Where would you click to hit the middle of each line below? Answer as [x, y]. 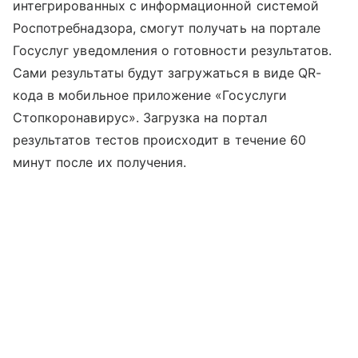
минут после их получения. [100, 163]
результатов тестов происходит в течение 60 [160, 140]
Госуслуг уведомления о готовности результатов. [173, 51]
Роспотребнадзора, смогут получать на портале [167, 28]
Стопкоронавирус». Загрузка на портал [140, 118]
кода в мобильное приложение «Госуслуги [150, 95]
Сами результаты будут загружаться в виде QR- [167, 73]
